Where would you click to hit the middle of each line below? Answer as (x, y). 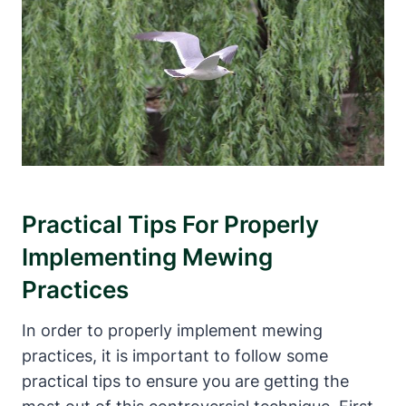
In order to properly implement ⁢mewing (172, 330)
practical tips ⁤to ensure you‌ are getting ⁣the (185, 381)
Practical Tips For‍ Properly (170, 224)
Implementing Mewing (147, 256)
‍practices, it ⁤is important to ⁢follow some (175, 355)
